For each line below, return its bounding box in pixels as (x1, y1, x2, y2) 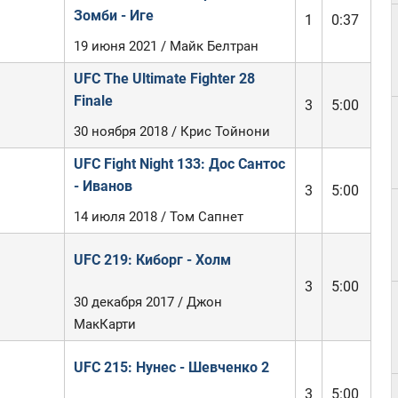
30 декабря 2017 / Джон (73, 294, 222, 310)
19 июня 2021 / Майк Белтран (73, 38, 259, 54)
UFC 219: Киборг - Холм (73, 251, 231, 268)
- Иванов (73, 178, 132, 195)
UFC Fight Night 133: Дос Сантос (73, 155, 285, 172)
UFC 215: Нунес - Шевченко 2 (73, 359, 269, 376)
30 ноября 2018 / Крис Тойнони (73, 123, 270, 139)
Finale (73, 92, 113, 109)
